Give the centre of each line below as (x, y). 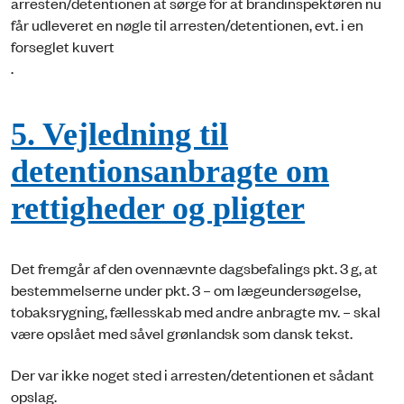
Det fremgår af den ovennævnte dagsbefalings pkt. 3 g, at (194, 267)
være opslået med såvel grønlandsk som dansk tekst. (182, 332)
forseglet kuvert (63, 46)
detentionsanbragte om (170, 173)
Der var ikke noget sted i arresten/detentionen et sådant (193, 375)
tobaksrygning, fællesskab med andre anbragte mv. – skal (196, 311)
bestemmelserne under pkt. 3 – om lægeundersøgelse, (186, 289)
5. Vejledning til (119, 136)
